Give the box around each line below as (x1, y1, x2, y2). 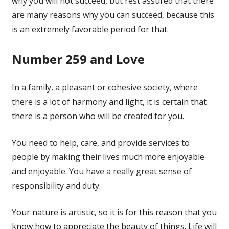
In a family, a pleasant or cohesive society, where (11, 81, 198, 93)
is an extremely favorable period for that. (11, 23, 169, 35)
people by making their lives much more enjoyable (11, 151, 204, 163)
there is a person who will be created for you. (11, 110, 184, 122)
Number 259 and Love (11, 50, 145, 67)
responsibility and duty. (11, 179, 101, 191)
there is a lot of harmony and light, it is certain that (11, 96, 207, 107)
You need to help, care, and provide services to (11, 136, 190, 148)
